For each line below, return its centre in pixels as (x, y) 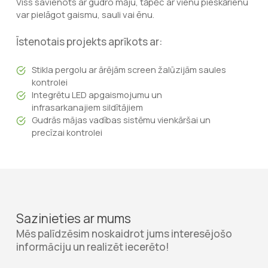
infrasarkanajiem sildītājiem (87, 107)
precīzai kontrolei (67, 133)
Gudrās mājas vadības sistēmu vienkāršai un (121, 120)
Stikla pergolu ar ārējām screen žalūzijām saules (129, 70)
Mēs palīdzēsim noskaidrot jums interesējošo (124, 234)
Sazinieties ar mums (74, 218)
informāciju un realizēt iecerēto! (93, 247)
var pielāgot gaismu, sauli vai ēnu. (85, 15)
